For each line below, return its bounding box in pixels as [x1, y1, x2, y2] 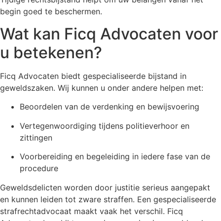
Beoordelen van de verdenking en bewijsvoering [20, 102, 199, 112]
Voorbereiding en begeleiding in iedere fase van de [20, 151, 210, 162]
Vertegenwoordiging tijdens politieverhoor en [20, 120, 189, 131]
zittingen [20, 132, 52, 143]
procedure [20, 163, 58, 174]
